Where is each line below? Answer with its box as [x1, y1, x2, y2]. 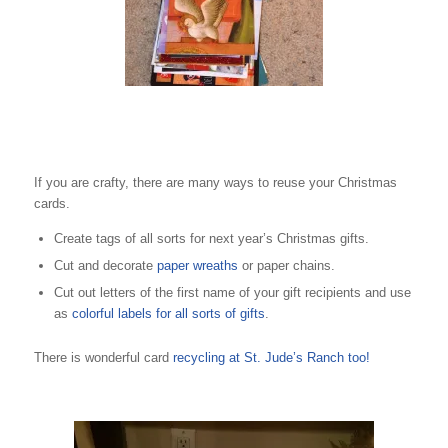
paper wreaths [152, 257, 242, 273]
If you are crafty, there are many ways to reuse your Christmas [33, 174, 397, 190]
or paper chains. [241, 257, 335, 273]
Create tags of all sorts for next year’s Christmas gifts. [53, 230, 369, 246]
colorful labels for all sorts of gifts [71, 305, 265, 321]
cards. [33, 195, 70, 211]
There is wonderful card [33, 349, 173, 365]
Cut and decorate [53, 257, 153, 273]
